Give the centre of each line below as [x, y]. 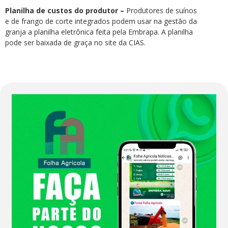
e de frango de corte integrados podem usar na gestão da [101, 21]
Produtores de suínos [161, 11]
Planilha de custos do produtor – [65, 11]
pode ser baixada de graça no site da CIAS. [75, 43]
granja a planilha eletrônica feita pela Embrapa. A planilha [99, 32]
